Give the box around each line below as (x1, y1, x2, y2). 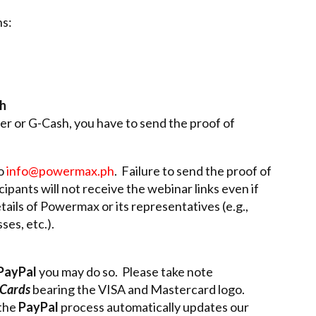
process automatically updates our (59, 298, 249, 315)
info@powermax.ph (6, 162, 114, 178)
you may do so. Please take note (37, 263, 213, 279)
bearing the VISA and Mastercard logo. (32, 281, 245, 297)
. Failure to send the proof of (114, 162, 272, 178)
